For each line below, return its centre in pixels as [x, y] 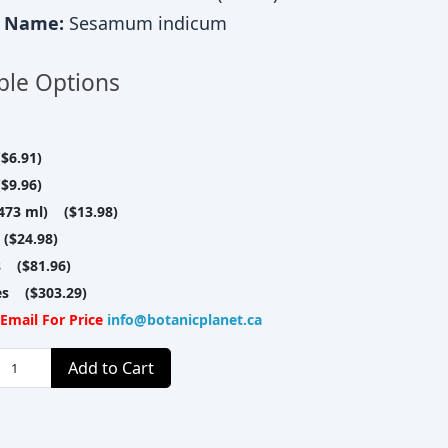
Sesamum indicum [147, 23]
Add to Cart [110, 367]
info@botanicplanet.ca [184, 319]
